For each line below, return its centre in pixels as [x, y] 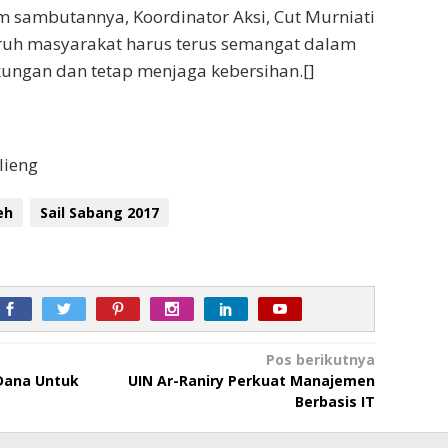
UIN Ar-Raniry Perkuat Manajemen [251, 381]
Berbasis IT [334, 402]
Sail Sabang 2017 [99, 213]
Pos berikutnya [320, 360]
